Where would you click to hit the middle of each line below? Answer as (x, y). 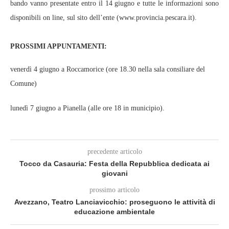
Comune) (24, 84)
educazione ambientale (114, 212)
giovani (114, 173)
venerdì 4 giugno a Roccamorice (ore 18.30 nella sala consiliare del (108, 69)
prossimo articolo (114, 190)
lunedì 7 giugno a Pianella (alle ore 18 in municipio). (87, 108)
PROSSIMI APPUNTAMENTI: (59, 46)
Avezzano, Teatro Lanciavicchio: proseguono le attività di (114, 202)
